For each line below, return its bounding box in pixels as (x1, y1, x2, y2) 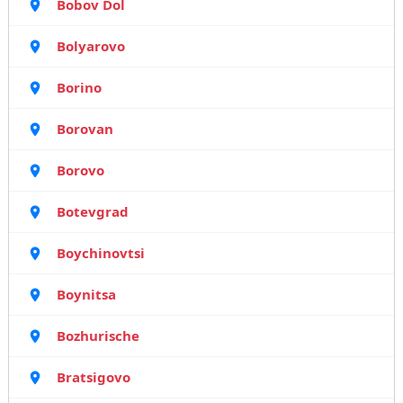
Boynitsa (56, 285, 116, 303)
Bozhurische (56, 327, 139, 345)
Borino (56, 78, 102, 96)
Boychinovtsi (56, 244, 145, 262)
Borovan (56, 120, 113, 138)
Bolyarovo (56, 37, 125, 55)
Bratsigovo (56, 368, 130, 386)
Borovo (56, 161, 104, 179)
